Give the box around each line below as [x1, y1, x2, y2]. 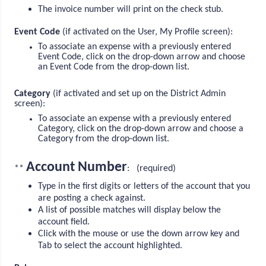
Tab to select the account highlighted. [38, 241, 185, 251]
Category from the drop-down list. [38, 134, 172, 144]
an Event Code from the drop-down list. [38, 62, 192, 72]
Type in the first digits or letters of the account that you [38, 182, 251, 192]
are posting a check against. [38, 194, 148, 204]
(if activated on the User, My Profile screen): [60, 27, 233, 37]
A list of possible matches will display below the [38, 205, 221, 216]
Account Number [26, 160, 128, 175]
